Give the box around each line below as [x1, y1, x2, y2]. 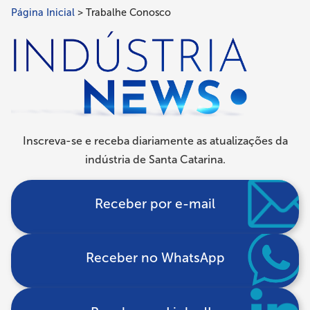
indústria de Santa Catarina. [84, 152, 226, 166]
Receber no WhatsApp [85, 250, 225, 266]
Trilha [11, 10, 54, 31]
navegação [11, 56, 95, 77]
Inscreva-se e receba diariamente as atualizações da [22, 134, 288, 147]
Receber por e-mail [95, 195, 215, 212]
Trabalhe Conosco [86, 6, 171, 19]
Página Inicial [11, 6, 75, 19]
